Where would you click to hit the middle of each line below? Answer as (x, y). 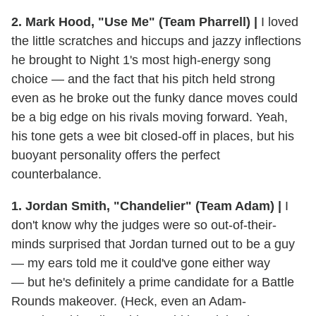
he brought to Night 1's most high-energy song (141, 60)
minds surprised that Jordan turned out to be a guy (153, 244)
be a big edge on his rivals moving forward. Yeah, (150, 117)
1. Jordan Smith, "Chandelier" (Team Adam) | (146, 206)
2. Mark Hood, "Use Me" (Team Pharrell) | (134, 22)
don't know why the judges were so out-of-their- (144, 225)
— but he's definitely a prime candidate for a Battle (153, 282)
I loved (278, 22)
